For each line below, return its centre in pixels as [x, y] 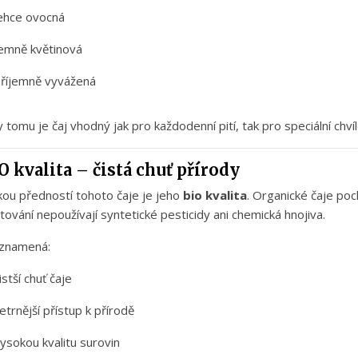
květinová [56, 49]
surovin [100, 342]
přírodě [114, 310]
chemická [258, 215]
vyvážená [70, 81]
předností [48, 195]
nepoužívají [69, 215]
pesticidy [187, 215]
